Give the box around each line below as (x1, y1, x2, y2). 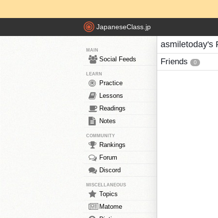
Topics (99, 190, 118, 198)
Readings (99, 105, 126, 112)
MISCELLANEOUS (86, 182, 126, 187)
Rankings (99, 141, 126, 148)
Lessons (99, 92, 123, 99)
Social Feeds (99, 55, 136, 63)
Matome (99, 203, 122, 210)
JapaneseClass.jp (96, 23, 151, 31)
